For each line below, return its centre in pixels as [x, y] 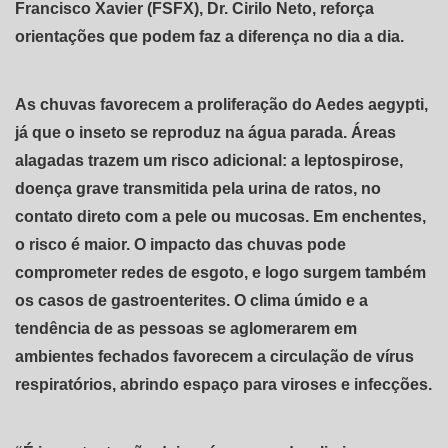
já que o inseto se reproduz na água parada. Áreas [205, 132]
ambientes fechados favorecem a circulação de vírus [214, 356]
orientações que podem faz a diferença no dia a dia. [209, 36]
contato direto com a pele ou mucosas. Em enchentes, [220, 216]
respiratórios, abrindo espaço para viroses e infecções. [223, 384]
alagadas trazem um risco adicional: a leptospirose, [209, 160]
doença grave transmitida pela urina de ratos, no [198, 188]
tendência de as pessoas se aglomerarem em [186, 328]
